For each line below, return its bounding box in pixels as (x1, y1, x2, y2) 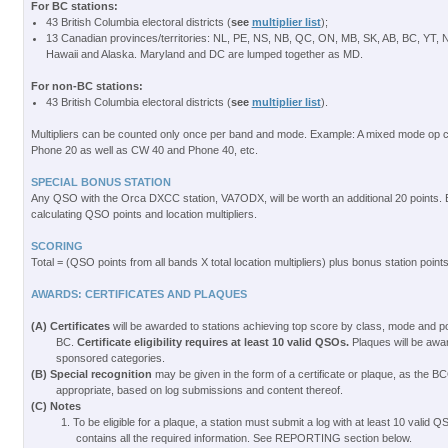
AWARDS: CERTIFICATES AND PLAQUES (30, 288, 247, 300)
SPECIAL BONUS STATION (30, 176, 171, 188)
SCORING (30, 240, 83, 252)
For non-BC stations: (30, 80, 143, 92)
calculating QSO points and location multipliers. (30, 208, 257, 220)
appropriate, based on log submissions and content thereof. (55, 384, 343, 396)
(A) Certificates (30, 320, 110, 332)
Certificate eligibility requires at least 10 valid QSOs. (76, 336, 349, 348)
